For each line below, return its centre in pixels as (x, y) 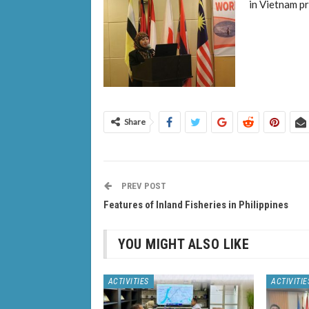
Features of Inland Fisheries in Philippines (196, 205)
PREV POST (142, 186)
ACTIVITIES (128, 281)
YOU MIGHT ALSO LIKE (183, 244)
